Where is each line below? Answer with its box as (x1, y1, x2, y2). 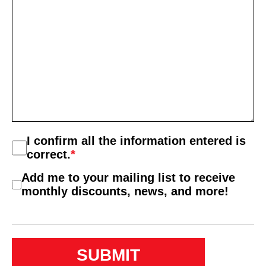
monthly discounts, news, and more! (21, 185, 229, 198)
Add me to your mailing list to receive (21, 171, 236, 184)
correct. (27, 148, 71, 161)
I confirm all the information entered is (27, 134, 246, 147)
